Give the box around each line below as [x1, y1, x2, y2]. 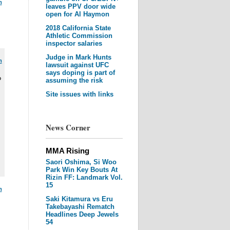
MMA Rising [45, 146, 89, 155]
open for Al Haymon [45, 10, 109, 18]
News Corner [45, 122, 90, 133]
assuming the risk [45, 76, 103, 84]
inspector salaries [45, 40, 102, 47]
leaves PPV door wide [45, 3, 116, 10]
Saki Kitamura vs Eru [45, 195, 113, 203]
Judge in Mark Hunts [45, 53, 111, 61]
